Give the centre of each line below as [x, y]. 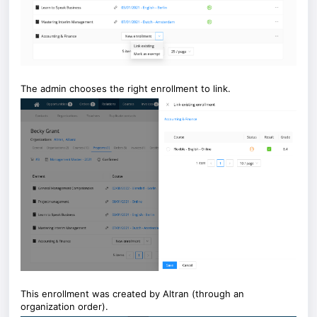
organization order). [66, 306]
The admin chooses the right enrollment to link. [127, 88]
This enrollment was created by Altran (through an [132, 293]
